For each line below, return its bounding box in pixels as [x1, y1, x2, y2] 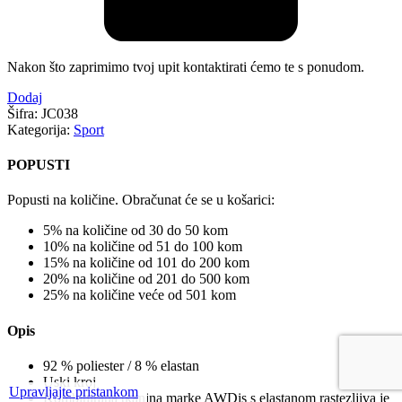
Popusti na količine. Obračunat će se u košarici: [7, 192, 275, 208]
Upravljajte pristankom [9, 384, 138, 399]
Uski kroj [43, 373, 96, 389]
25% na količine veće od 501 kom [43, 287, 236, 303]
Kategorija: [7, 121, 70, 137]
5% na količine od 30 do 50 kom [43, 223, 228, 239]
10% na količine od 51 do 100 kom [43, 239, 242, 255]
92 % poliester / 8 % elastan [43, 357, 199, 373]
